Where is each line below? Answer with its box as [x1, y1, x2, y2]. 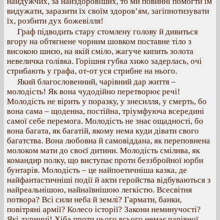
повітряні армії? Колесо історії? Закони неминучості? [7, 205, 201, 214]
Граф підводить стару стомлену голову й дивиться [17, 27, 198, 36]
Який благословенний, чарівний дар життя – [17, 77, 176, 86]
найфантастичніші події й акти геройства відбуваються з [7, 175, 211, 185]
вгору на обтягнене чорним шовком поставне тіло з [7, 37, 192, 46]
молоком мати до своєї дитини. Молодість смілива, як [7, 146, 200, 155]
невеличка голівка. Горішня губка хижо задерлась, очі [7, 56, 202, 66]
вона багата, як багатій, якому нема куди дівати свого [7, 126, 199, 136]
